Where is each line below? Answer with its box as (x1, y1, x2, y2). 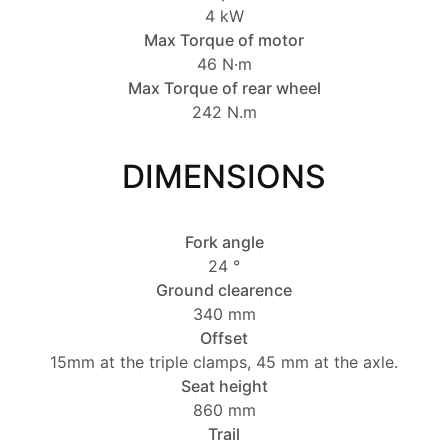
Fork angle (184, 232, 264, 253)
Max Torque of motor (144, 30, 304, 51)
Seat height (180, 376, 268, 397)
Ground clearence (156, 280, 292, 301)
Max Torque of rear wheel (127, 78, 321, 99)
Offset (200, 328, 248, 349)
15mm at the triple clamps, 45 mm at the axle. (50, 352, 398, 373)
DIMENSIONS (122, 157, 326, 197)
